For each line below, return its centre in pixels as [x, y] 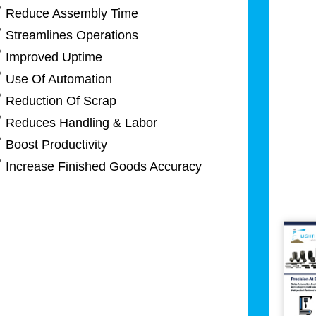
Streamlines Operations [72, 35]
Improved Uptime [54, 57]
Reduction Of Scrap [61, 101]
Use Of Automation [59, 79]
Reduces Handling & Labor [82, 122]
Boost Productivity [57, 144]
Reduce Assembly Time [72, 13]
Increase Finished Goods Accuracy [104, 166]
